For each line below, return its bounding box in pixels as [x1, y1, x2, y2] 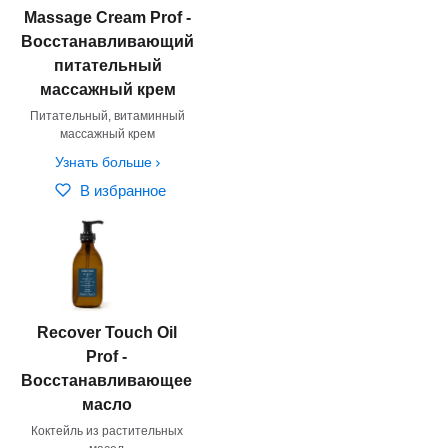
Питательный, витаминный [30, 108, 185, 123]
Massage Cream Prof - [24, 8, 191, 26]
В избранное [79, 181, 166, 199]
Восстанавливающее [21, 371, 192, 389]
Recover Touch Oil [36, 323, 177, 341]
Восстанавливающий [21, 32, 194, 50]
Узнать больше [54, 153, 152, 170]
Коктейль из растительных [30, 423, 183, 438]
